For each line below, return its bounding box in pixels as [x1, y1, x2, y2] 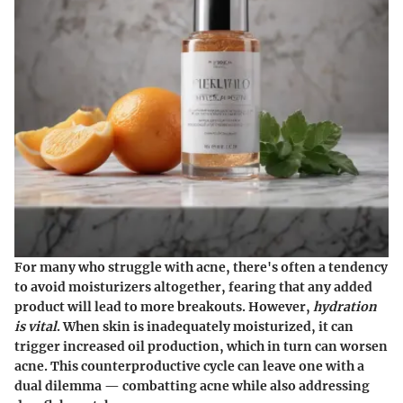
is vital [14, 318, 57, 336]
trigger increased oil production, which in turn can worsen [14, 338, 388, 355]
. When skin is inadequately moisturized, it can [57, 318, 354, 336]
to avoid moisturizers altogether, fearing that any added [14, 279, 372, 296]
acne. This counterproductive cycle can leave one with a [14, 358, 364, 375]
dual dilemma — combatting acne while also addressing [14, 378, 370, 395]
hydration [313, 299, 377, 316]
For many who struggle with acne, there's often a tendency [14, 259, 388, 276]
